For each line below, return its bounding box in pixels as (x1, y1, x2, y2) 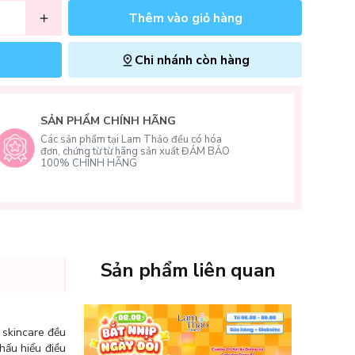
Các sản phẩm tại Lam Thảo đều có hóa (40, 132, 223, 147)
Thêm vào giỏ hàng (128, 9, 242, 27)
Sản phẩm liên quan (100, 258, 276, 283)
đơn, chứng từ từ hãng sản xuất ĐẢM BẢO (40, 144, 231, 158)
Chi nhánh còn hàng (135, 51, 250, 69)
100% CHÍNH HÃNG (40, 156, 138, 170)
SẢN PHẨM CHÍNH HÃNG (40, 113, 177, 128)
